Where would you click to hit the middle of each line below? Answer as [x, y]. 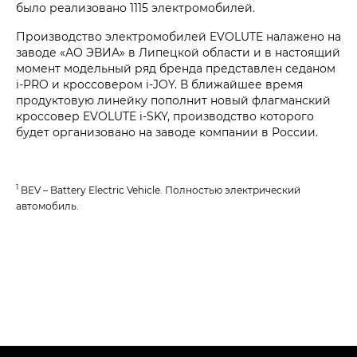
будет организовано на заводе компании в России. [167, 132]
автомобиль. [47, 206]
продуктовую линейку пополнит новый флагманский [173, 100]
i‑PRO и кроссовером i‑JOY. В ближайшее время [159, 84]
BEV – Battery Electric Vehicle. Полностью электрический [159, 190]
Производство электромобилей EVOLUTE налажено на [178, 36]
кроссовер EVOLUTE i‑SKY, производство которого [165, 116]
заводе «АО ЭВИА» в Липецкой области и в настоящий [178, 52]
